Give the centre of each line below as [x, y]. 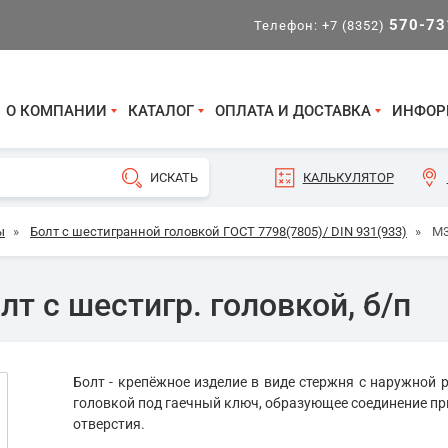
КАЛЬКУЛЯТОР [348, 177]
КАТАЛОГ [160, 111]
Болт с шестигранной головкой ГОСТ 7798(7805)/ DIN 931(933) [218, 231]
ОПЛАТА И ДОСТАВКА [292, 111]
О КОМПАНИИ [56, 111]
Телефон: [288, 25]
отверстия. [108, 424]
